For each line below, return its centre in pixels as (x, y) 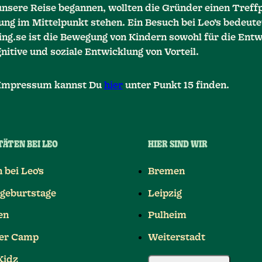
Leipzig (165, 193)
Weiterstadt (176, 238)
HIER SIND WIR (177, 145)
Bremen (166, 171)
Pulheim (167, 216)
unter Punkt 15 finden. (176, 86)
